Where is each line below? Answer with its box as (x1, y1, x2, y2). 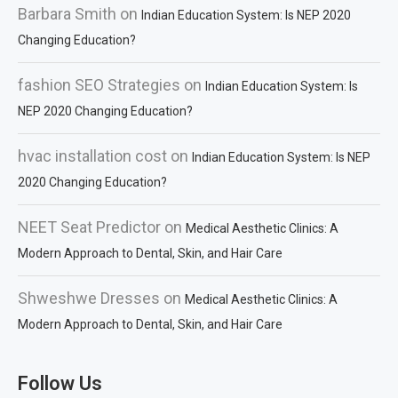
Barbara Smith (18, 4, 116, 23)
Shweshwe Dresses (18, 289, 160, 307)
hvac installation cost (18, 147, 167, 165)
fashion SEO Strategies (18, 76, 180, 94)
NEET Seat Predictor (18, 218, 161, 236)
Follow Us (18, 372, 102, 394)
